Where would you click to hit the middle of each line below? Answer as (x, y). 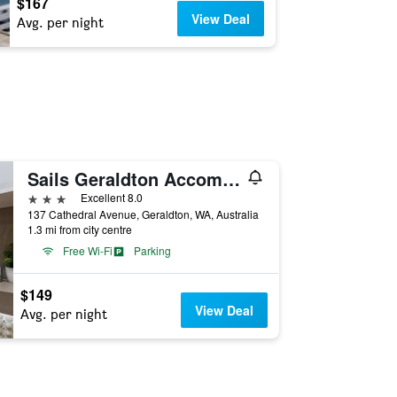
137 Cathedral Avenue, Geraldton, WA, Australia (143, 214)
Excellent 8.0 (111, 197)
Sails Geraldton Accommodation (231, 179)
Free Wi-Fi (87, 250)
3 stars (47, 197)
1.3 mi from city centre (79, 229)
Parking (152, 250)
